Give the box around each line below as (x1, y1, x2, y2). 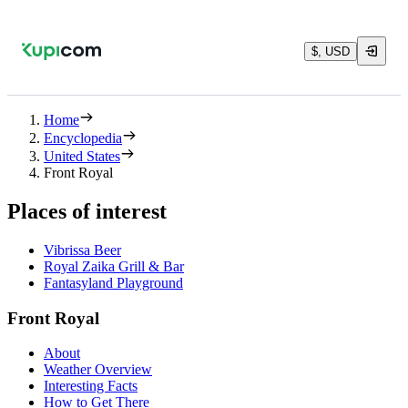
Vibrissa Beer (44, 241, 121, 258)
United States (44, 148, 120, 164)
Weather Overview (44, 362, 152, 378)
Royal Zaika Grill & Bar (44, 258, 184, 274)
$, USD (311, 44, 350, 58)
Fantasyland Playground (44, 274, 183, 291)
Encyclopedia (44, 130, 122, 146)
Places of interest (7, 199, 167, 223)
